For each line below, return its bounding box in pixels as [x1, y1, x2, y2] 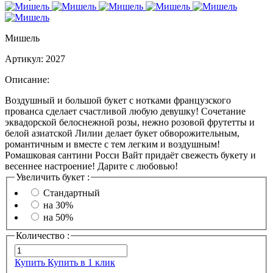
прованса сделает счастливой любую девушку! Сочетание [5, 106, 246, 116]
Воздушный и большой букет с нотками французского [5, 95, 231, 105]
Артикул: [5, 54, 43, 64]
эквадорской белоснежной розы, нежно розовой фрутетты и [5, 117, 255, 127]
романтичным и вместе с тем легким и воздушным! [5, 139, 220, 149]
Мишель [5, 33, 40, 43]
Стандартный [43, 187, 100, 198]
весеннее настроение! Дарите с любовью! [5, 161, 178, 171]
